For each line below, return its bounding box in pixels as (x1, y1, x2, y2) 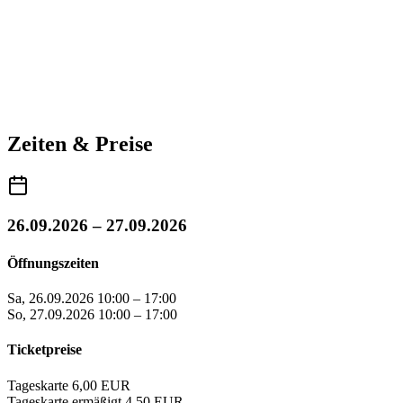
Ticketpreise (7, 342, 82, 358)
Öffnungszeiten (7, 255, 99, 271)
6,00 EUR (72, 377, 130, 393)
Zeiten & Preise (7, 131, 153, 156)
